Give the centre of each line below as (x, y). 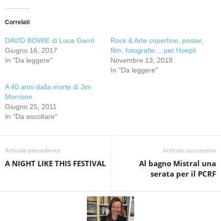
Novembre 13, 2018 (142, 60)
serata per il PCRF (183, 174)
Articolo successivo (189, 150)
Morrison (19, 97)
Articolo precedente (33, 150)
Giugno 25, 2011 (31, 107)
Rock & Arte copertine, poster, (157, 40)
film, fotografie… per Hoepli (153, 50)
